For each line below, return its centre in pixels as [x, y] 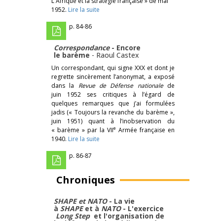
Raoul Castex [118, 55]
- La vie [121, 201]
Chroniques [86, 180]
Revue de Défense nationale [123, 85]
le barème [73, 55]
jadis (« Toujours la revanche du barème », [113, 112]
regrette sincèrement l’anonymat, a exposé [113, 76]
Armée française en [145, 130]
